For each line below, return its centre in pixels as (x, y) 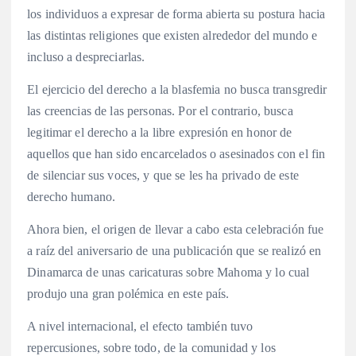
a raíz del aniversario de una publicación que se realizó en (174, 251)
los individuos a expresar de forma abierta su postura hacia (176, 14)
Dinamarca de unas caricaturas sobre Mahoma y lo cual (168, 273)
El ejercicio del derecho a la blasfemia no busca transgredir (177, 90)
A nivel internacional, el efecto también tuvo (140, 327)
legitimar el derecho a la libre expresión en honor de (160, 133)
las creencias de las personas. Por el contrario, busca (160, 111)
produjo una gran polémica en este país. (128, 294)
